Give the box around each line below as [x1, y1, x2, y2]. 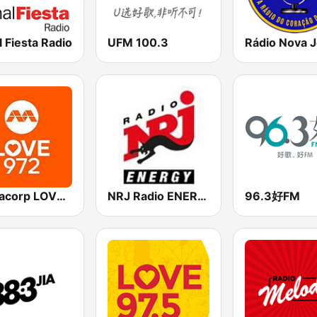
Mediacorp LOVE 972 [57, 188, 66, 203]
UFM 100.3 [108, 35, 169, 50]
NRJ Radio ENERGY [197, 188, 207, 203]
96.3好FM [244, 188, 300, 203]
